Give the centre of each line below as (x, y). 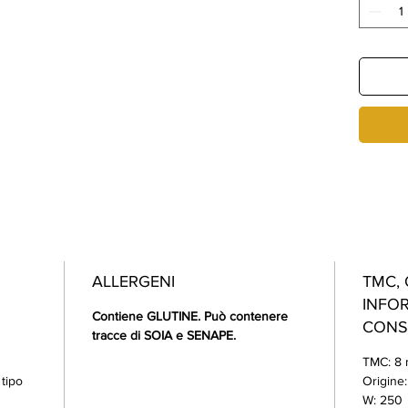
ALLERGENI (133, 281)
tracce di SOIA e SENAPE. (164, 335)
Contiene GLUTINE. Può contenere (190, 316)
